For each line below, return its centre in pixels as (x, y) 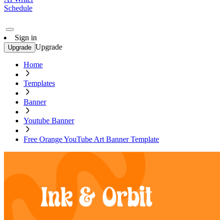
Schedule (18, 8)
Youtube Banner (49, 121)
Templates (39, 83)
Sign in (26, 38)
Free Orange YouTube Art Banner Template (91, 139)
